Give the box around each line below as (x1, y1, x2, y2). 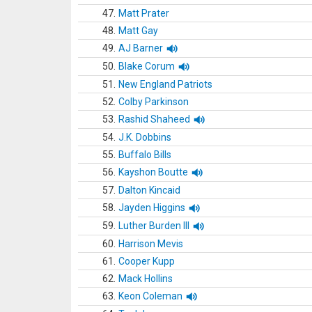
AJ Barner (118, 42, 163, 54)
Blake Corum (118, 61, 175, 72)
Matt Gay (118, 25, 158, 36)
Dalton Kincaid (118, 185, 180, 196)
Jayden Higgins (118, 202, 185, 213)
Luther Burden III (118, 220, 189, 231)
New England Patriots (118, 79, 212, 90)
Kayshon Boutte (118, 166, 188, 178)
